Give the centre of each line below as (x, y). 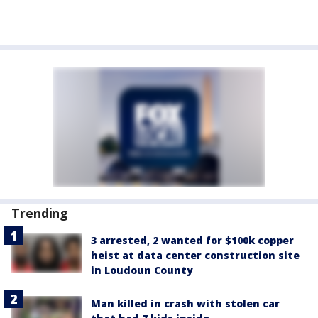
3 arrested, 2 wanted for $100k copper (192, 240)
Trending (40, 213)
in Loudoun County (142, 270)
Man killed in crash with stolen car (185, 303)
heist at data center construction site (195, 255)
